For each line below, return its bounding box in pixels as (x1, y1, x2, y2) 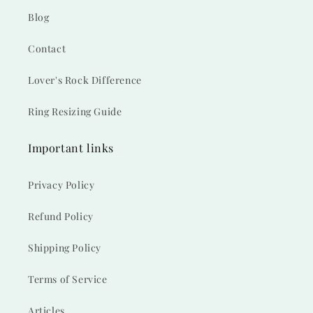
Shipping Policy (28, 241, 101, 254)
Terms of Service (28, 272, 108, 286)
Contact (28, 42, 66, 55)
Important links (28, 140, 114, 155)
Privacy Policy (28, 178, 95, 191)
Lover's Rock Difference (28, 73, 142, 87)
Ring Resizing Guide (28, 105, 122, 118)
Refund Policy (28, 210, 94, 223)
